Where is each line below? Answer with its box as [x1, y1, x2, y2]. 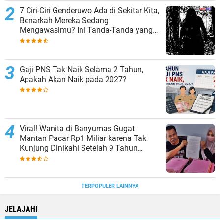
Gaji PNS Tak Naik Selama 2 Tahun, [20, 64, 143, 74]
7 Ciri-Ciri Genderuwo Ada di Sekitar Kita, [20, 5, 159, 15]
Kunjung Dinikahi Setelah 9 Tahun [20, 143, 137, 153]
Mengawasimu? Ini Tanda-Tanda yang [20, 25, 153, 35]
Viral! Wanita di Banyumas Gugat [20, 123, 135, 133]
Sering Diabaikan [20, 35, 79, 45]
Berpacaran [20, 153, 59, 163]
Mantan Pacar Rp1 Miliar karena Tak [20, 133, 146, 143]
